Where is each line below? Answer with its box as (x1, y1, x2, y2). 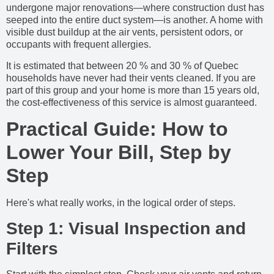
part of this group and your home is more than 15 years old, (6, 84, 259, 95)
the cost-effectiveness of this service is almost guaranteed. (6, 97, 257, 108)
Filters (6, 239, 58, 258)
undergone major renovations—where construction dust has (6, 2, 264, 13)
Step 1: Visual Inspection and (6, 218, 246, 238)
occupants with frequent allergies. (6, 39, 151, 50)
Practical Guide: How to (6, 118, 228, 141)
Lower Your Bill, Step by (6, 141, 231, 164)
